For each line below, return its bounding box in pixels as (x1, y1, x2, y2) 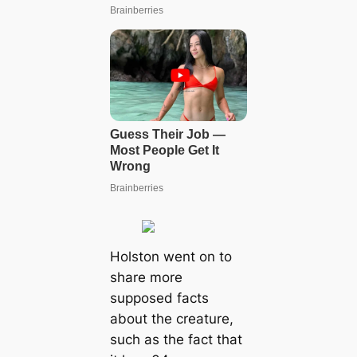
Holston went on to (109, 249, 232, 265)
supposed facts (109, 290, 209, 307)
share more (109, 269, 182, 286)
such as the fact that (109, 331, 242, 348)
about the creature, (109, 311, 233, 328)
